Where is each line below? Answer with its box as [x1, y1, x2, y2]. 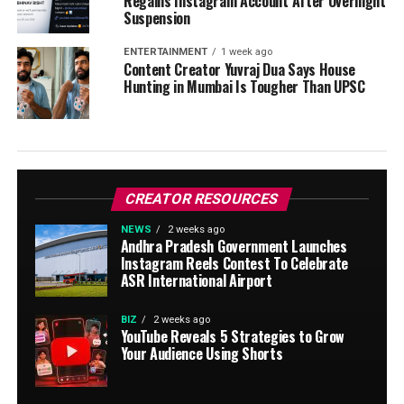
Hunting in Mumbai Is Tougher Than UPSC [123, 76, 365, 97]
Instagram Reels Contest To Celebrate [120, 252, 349, 274]
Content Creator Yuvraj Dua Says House [123, 59, 356, 80]
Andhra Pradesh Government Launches [120, 235, 347, 257]
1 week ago [220, 46, 272, 58]
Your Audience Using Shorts [120, 343, 283, 364]
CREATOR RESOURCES [124, 190, 281, 207]
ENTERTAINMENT [123, 46, 207, 58]
